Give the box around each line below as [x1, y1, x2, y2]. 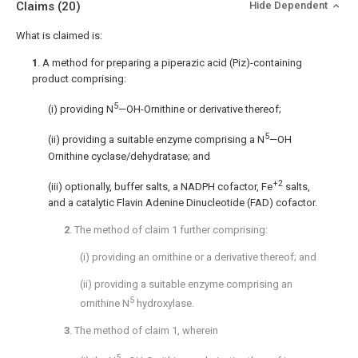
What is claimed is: [16, 30, 102, 42]
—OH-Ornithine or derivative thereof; [118, 103, 281, 116]
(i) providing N [48, 103, 113, 116]
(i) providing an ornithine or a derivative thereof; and [80, 250, 316, 263]
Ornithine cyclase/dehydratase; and [48, 149, 210, 162]
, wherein [177, 324, 218, 337]
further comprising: [177, 223, 268, 236]
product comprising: [32, 73, 126, 85]
